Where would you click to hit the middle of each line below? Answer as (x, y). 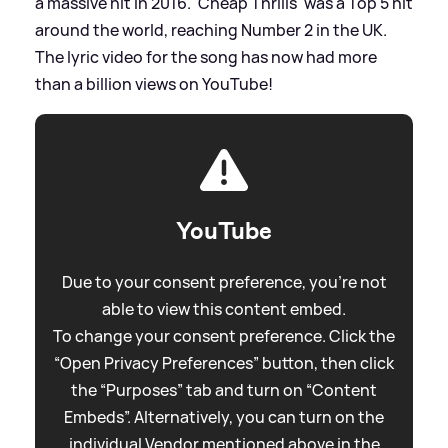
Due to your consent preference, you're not (224, 281)
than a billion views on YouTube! (154, 83)
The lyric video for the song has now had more (206, 56)
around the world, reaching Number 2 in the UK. (211, 29)
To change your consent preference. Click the (224, 335)
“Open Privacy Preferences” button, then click (224, 362)
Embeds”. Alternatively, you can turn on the (224, 416)
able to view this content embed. (224, 308)
